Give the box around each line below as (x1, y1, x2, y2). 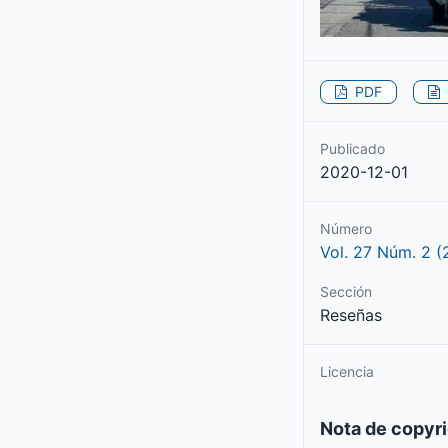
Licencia (320, 362, 374, 380)
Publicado (320, 139, 385, 157)
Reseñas (320, 304, 382, 325)
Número (320, 219, 372, 237)
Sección (320, 282, 372, 300)
